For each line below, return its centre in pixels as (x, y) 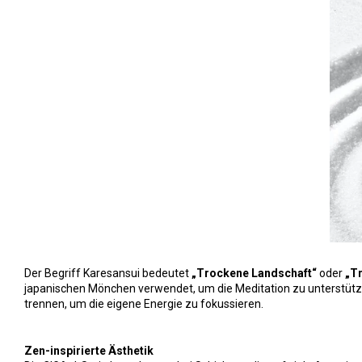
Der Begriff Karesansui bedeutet (108, 274)
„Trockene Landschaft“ (254, 274)
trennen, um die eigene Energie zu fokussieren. (144, 304)
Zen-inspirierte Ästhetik (89, 351)
